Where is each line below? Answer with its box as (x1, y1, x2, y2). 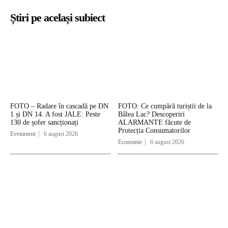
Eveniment (10, 130, 36, 137)
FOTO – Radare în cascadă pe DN (10, 102, 108, 110)
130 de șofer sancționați (10, 118, 78, 126)
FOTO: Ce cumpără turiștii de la (118, 102, 212, 110)
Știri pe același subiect (10, 11, 105, 24)
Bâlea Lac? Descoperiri (118, 110, 185, 118)
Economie (118, 138, 142, 146)
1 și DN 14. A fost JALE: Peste (10, 110, 100, 118)
